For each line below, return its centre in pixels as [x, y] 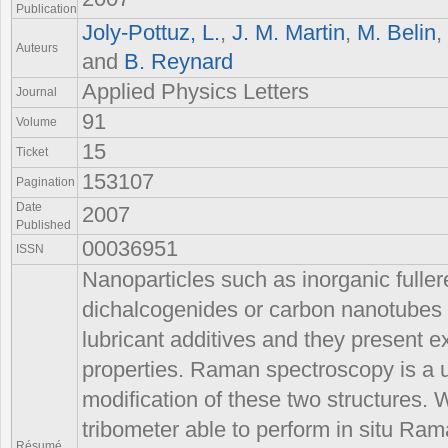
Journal [36, 91]
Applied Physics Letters [195, 91]
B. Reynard [178, 61]
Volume [36, 121]
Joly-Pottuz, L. [151, 32]
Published [43, 224]
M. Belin [396, 32]
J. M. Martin [288, 32]
